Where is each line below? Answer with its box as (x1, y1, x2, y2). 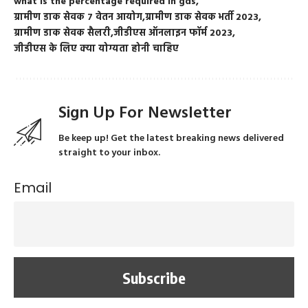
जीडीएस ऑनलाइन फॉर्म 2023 (113, 25, 232, 42)
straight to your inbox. (58, 145, 160, 162)
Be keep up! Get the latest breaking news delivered (58, 131, 284, 147)
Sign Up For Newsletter (58, 100, 232, 127)
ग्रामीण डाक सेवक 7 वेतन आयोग (14, 10, 142, 26)
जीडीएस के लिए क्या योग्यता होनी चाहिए (14, 41, 179, 58)
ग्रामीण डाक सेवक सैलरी (14, 25, 111, 42)
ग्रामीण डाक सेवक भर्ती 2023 (145, 10, 258, 26)
